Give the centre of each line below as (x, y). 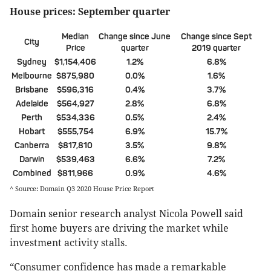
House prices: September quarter (90, 12)
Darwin (32, 160)
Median (75, 37)
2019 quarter (216, 48)
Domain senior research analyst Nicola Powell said (126, 214)
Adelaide (32, 104)
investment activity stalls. (69, 243)
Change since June (135, 37)
